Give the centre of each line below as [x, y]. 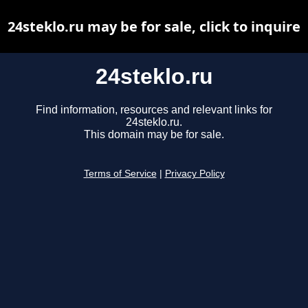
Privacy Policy [195, 174]
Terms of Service [120, 174]
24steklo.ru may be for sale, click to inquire [154, 26]
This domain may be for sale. [154, 135]
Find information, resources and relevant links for [154, 110]
